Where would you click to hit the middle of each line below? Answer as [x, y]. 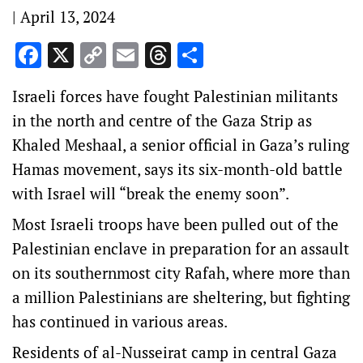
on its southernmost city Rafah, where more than [181, 273]
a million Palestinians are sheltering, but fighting [181, 297]
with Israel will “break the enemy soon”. [151, 193]
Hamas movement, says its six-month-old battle [177, 169]
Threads [218, 55]
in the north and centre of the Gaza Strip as [162, 120]
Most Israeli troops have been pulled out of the [175, 224]
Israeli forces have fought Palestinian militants [175, 96]
